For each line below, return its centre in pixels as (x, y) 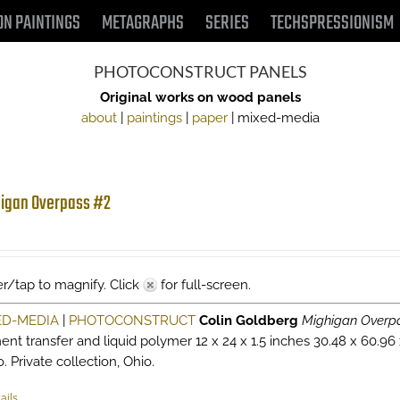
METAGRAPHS (143, 23)
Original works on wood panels (200, 97)
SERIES (227, 23)
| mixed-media (273, 118)
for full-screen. (204, 285)
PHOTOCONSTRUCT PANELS (200, 71)
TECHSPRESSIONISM (332, 23)
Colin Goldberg (248, 321)
